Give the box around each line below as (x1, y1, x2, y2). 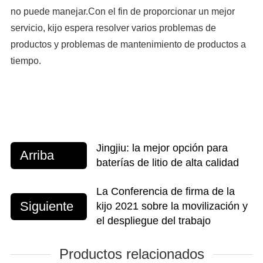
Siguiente (19, 198, 73, 214)
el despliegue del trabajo (96, 215, 211, 227)
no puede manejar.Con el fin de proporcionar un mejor (10, 6, 235, 17)
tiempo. (10, 56, 41, 66)
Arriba (19, 148, 54, 163)
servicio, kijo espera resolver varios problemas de (10, 23, 216, 33)
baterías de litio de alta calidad (96, 157, 239, 169)
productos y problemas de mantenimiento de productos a (10, 39, 246, 50)
